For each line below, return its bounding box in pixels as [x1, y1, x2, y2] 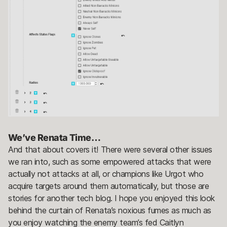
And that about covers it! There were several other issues [8, 144, 212, 155]
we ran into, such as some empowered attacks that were [8, 156, 211, 167]
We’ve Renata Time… [8, 132, 101, 143]
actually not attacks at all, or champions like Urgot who [8, 168, 204, 179]
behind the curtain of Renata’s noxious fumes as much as [8, 205, 211, 215]
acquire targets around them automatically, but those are [8, 180, 209, 191]
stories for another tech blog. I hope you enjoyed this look [8, 193, 215, 203]
